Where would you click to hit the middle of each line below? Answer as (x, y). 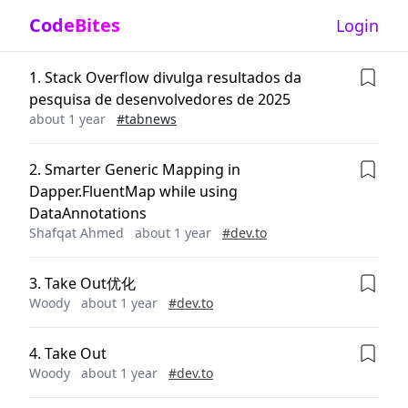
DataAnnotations (88, 213)
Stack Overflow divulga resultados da (173, 77)
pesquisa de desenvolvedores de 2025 (160, 99)
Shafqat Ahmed (76, 233)
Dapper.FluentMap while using (133, 191)
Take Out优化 (90, 283)
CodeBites (75, 25)
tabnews (151, 119)
